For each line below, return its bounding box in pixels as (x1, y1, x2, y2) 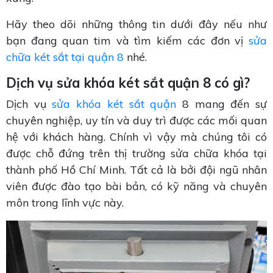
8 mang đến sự (176, 97, 268, 112)
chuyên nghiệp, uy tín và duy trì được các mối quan (6, 113, 267, 128)
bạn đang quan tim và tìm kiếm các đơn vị (6, 34, 249, 48)
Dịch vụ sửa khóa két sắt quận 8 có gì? (6, 74, 250, 92)
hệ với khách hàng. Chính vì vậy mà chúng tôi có (6, 130, 267, 144)
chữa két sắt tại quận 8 (6, 50, 127, 65)
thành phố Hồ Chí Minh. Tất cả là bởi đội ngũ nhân (6, 163, 267, 177)
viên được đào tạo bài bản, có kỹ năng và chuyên (6, 179, 267, 194)
